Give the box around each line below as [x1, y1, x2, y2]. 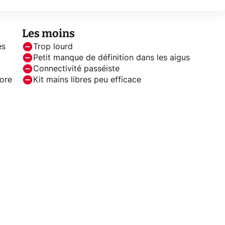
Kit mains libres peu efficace [33, 75, 141, 84]
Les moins [22, 26, 75, 40]
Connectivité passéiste [33, 64, 120, 73]
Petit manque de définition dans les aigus [33, 53, 190, 62]
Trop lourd [33, 42, 73, 51]
